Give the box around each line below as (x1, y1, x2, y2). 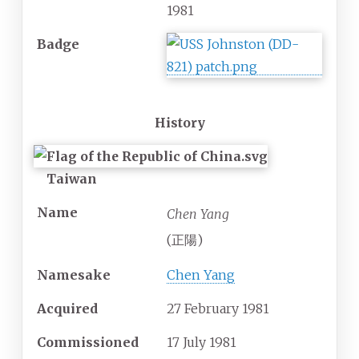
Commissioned (37, 334, 139, 351)
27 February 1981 (167, 301, 269, 317)
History (154, 115, 205, 131)
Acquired (37, 301, 98, 317)
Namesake (37, 267, 111, 284)
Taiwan (46, 171, 97, 188)
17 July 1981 (167, 334, 236, 351)
